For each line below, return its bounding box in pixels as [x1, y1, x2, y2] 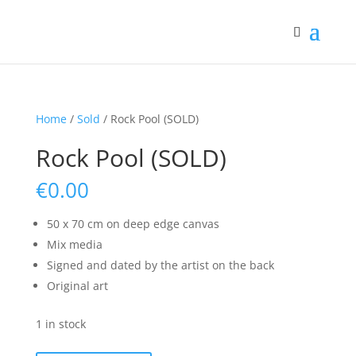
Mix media [46, 237, 103, 252]
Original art [46, 278, 108, 293]
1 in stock [35, 316, 86, 331]
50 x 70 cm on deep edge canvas [46, 216, 219, 231]
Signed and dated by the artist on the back [46, 257, 274, 273]
